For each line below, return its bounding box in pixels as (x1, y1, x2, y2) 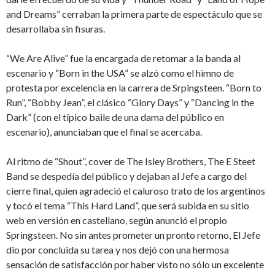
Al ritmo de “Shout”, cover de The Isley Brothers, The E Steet (6, 155, 255, 168)
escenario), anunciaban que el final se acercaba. (6, 126, 202, 138)
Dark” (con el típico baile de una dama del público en (6, 111, 224, 123)
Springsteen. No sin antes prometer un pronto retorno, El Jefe (6, 229, 260, 241)
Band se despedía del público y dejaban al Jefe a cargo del (6, 170, 247, 182)
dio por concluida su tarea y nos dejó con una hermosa (6, 244, 229, 256)
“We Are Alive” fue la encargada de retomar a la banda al (6, 52, 241, 64)
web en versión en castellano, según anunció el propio (6, 214, 227, 227)
